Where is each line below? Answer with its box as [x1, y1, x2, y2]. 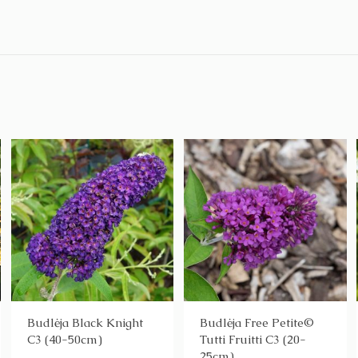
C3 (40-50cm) [26, 332, 102, 348]
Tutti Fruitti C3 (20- [200, 332, 307, 348]
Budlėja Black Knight [26, 315, 143, 331]
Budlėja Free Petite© [200, 315, 315, 331]
